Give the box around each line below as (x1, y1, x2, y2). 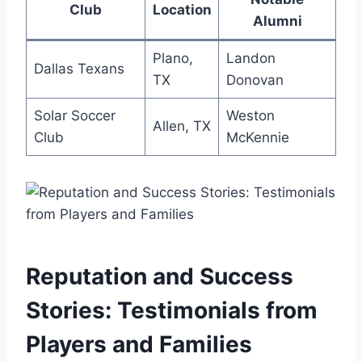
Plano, (152, 49, 193, 66)
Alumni (252, 12, 302, 29)
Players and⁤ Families (26, 330, 252, 358)
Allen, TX (152, 117, 211, 134)
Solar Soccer (33, 107, 116, 124)
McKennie (225, 128, 289, 145)
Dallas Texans (33, 60, 124, 77)
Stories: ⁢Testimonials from (26, 296, 318, 324)
